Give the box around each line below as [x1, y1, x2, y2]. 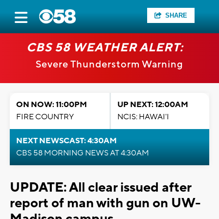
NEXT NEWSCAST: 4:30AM [16, 136, 117, 146]
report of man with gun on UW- [10, 195, 201, 212]
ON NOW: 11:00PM [16, 100, 87, 109]
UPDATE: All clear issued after [10, 179, 191, 196]
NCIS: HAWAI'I [117, 112, 169, 122]
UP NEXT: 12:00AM [117, 100, 188, 109]
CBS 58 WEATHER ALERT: [26, 40, 183, 55]
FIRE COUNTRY [16, 112, 74, 122]
